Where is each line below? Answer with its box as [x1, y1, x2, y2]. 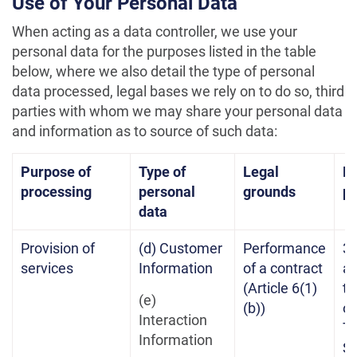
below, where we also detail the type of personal [12, 63, 315, 80]
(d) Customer [139, 240, 222, 257]
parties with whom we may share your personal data [12, 103, 343, 120]
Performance [243, 240, 326, 257]
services [21, 260, 73, 277]
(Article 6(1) [243, 280, 317, 296]
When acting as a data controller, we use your [12, 23, 297, 40]
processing [21, 183, 92, 200]
